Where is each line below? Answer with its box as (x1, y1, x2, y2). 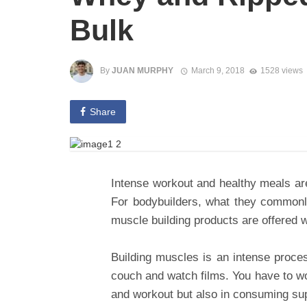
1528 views (260, 65, 303, 75)
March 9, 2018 (191, 65, 245, 75)
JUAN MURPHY (112, 65, 173, 75)
